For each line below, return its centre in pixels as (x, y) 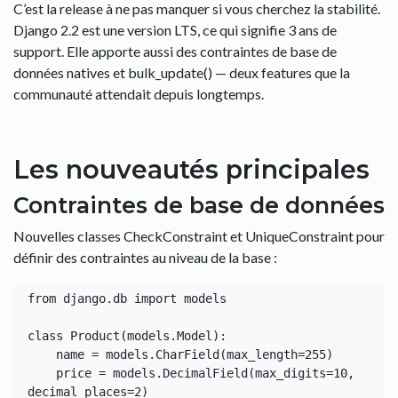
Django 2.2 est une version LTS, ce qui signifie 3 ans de (175, 30)
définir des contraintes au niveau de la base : (145, 257)
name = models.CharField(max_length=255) (42, 354)
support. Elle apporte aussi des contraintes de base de (175, 51)
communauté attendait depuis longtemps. (139, 94)
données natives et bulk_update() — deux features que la (182, 72)
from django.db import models (127, 298)
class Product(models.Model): (127, 336)
